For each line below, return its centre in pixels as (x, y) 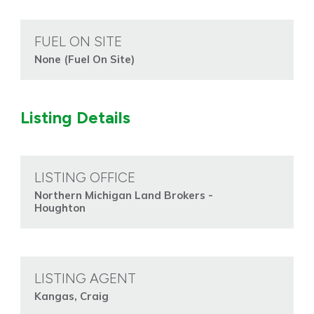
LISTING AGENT (85, 279)
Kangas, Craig (71, 296)
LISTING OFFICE (84, 178)
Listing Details (75, 118)
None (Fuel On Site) (84, 60)
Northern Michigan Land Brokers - (123, 196)
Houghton (60, 208)
